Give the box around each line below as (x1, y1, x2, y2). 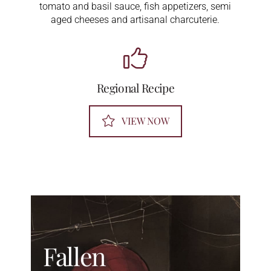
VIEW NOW (121, 114, 169, 128)
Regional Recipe (97, 80, 174, 96)
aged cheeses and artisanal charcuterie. (51, 14, 220, 26)
